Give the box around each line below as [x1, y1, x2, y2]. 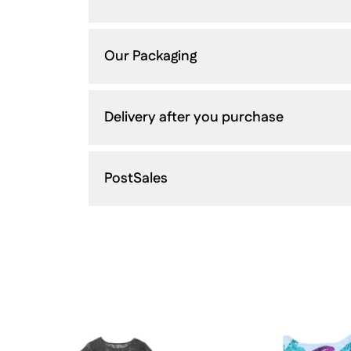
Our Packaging [104, 45, 197, 67]
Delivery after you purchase [104, 107, 284, 128]
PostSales [104, 168, 168, 189]
